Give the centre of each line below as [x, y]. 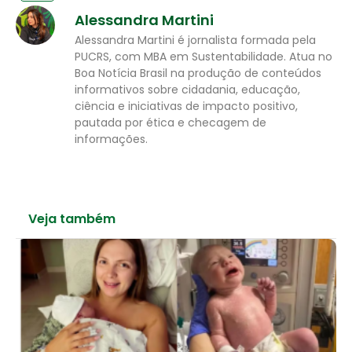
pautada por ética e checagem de [170, 122]
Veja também [72, 218]
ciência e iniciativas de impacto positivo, [186, 106]
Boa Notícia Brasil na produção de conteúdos [198, 73]
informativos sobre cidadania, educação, [187, 89]
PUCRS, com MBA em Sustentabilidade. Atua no [203, 56]
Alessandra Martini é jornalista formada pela [195, 40]
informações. [111, 139]
